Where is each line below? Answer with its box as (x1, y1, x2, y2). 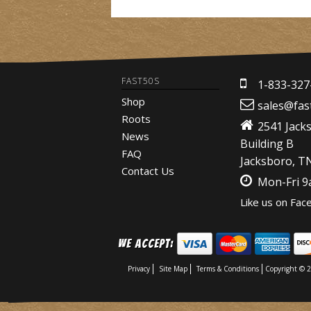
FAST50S (121, 75, 160, 87)
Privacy (128, 264, 150, 274)
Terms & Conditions (196, 264, 259, 274)
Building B (239, 136, 294, 151)
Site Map (159, 264, 187, 274)
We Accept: (118, 237, 174, 250)
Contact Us (121, 164, 174, 178)
